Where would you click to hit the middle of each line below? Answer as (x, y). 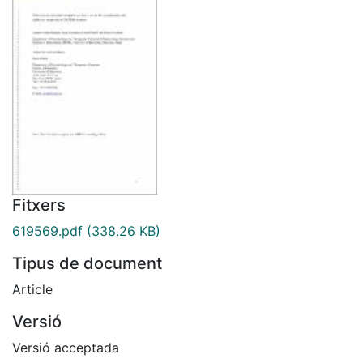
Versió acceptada (66, 347)
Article (32, 289)
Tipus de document (87, 263)
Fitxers (39, 205)
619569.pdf (47, 231)
